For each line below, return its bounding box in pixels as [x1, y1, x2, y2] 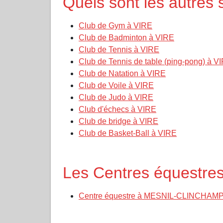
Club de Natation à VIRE [79, 69, 166, 78]
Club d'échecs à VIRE [79, 105, 156, 113]
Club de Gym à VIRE [79, 21, 152, 30]
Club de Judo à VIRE [79, 93, 153, 102]
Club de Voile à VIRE [79, 81, 154, 90]
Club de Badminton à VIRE [79, 33, 174, 42]
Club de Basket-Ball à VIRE [79, 129, 177, 137]
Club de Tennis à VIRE [79, 45, 159, 54]
